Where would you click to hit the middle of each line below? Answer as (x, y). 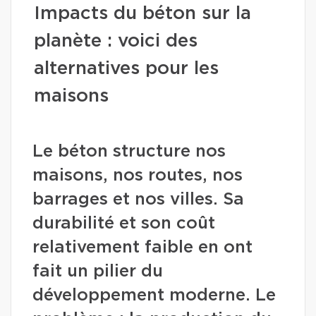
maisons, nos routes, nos (138, 176)
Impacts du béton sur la (142, 13)
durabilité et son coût (124, 224)
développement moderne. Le (154, 296)
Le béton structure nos (129, 152)
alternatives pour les (126, 68)
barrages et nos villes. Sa (138, 200)
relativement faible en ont (142, 248)
